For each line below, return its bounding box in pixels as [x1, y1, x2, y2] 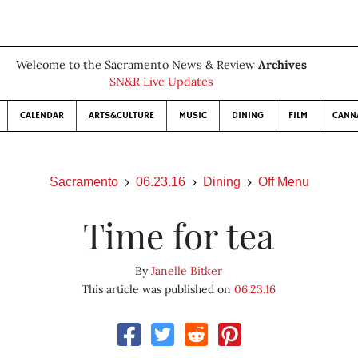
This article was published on [82, 282, 235, 296]
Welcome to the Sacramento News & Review [16, 58, 258, 72]
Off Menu [257, 175, 309, 189]
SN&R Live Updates [109, 74, 213, 89]
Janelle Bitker [151, 264, 223, 278]
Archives [258, 58, 307, 72]
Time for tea [83, 211, 275, 258]
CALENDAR [20, 109, 64, 121]
